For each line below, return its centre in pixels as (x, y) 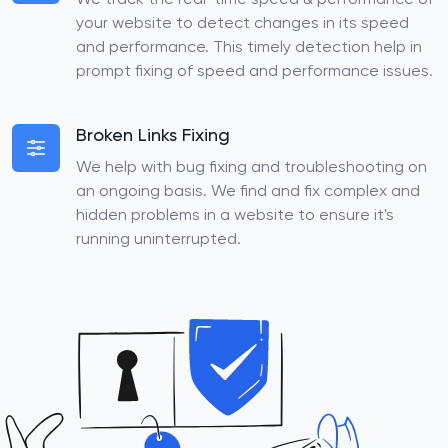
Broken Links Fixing (153, 136)
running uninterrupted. (158, 240)
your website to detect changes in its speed (242, 24)
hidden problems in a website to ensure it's (235, 216)
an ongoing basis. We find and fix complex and (248, 192)
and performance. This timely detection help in (249, 48)
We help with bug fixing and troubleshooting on (251, 168)
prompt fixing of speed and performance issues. (254, 72)
